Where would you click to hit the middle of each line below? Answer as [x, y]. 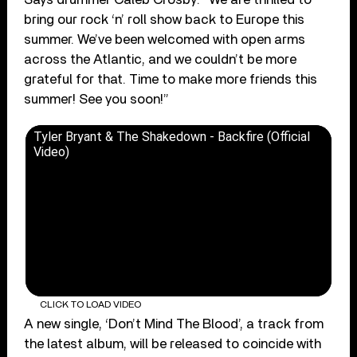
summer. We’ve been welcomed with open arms [165, 39]
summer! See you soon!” [97, 99]
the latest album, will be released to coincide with [173, 344]
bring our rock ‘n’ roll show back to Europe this [165, 19]
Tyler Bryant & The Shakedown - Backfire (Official [172, 136]
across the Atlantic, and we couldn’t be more [161, 59]
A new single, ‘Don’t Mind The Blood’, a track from [174, 324]
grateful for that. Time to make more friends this [171, 79]
